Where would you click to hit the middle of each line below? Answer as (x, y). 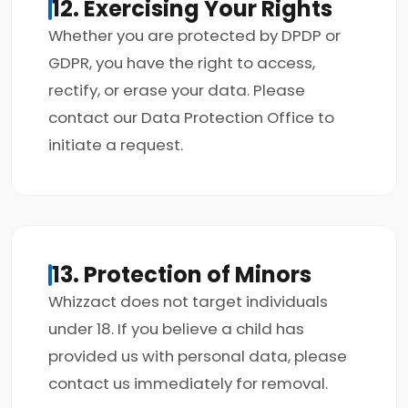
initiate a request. (116, 145)
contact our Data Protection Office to (191, 117)
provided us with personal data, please (198, 356)
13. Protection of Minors (182, 275)
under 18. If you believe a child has (176, 329)
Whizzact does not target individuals (188, 301)
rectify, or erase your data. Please (177, 90)
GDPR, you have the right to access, (182, 63)
